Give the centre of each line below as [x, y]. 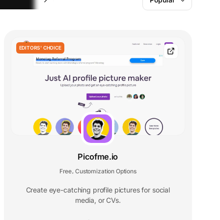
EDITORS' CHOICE [40, 48]
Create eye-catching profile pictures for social [98, 190]
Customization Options [106, 171]
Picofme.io [98, 156]
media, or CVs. [98, 200]
